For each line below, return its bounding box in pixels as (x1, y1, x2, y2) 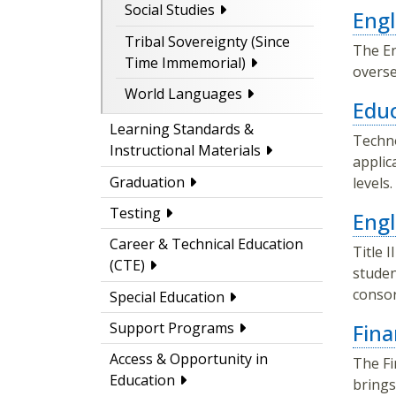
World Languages (125, 84, 242, 104)
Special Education (110, 286, 225, 307)
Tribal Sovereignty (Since (125, 31, 290, 51)
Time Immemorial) (125, 52, 246, 72)
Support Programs (110, 318, 234, 339)
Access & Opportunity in (110, 349, 268, 369)
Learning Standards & (110, 119, 254, 140)
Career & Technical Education (110, 234, 303, 255)
